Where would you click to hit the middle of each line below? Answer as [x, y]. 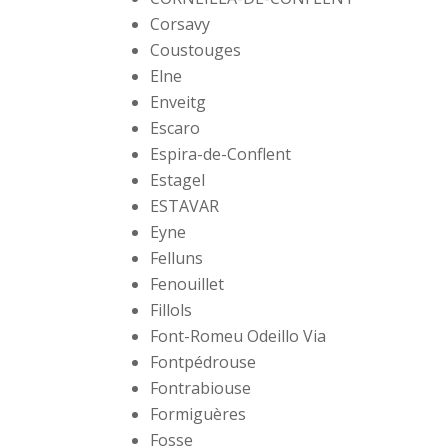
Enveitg [178, 102]
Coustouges [196, 50]
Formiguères [198, 414]
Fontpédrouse [203, 362]
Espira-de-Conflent [221, 154]
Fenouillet [187, 284]
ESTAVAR [185, 206]
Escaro [175, 128]
